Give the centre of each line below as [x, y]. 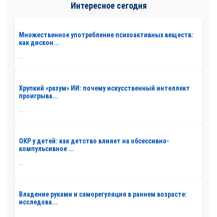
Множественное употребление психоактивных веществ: [106, 35]
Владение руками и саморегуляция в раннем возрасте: [103, 194]
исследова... [38, 202]
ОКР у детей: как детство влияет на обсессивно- [94, 141]
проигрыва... [39, 96]
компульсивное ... [46, 149]
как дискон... [39, 43]
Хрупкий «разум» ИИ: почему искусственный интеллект [104, 88]
